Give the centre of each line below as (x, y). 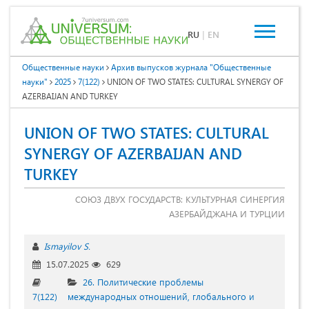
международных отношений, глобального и (161, 297)
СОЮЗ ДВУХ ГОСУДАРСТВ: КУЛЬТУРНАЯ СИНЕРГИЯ (180, 199)
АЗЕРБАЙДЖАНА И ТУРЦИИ (227, 214)
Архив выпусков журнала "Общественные (191, 67)
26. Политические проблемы (143, 282)
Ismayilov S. (67, 246)
